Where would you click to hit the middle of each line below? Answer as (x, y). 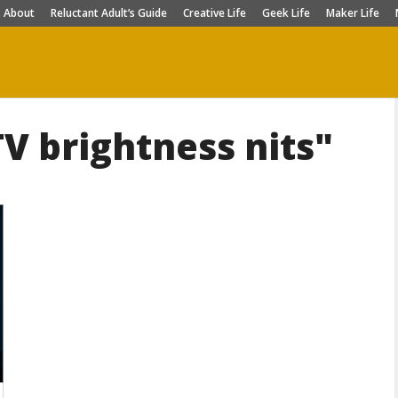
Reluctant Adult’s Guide (109, 13)
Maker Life (353, 13)
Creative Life (215, 13)
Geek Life (286, 13)
